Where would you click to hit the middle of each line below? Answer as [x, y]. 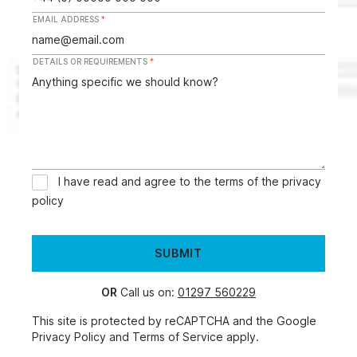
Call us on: [147, 292]
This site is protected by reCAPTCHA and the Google [174, 321]
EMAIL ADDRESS [67, 20]
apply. [241, 337]
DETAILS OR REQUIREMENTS [91, 62]
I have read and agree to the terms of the [170, 182]
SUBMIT [178, 253]
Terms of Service [178, 337]
